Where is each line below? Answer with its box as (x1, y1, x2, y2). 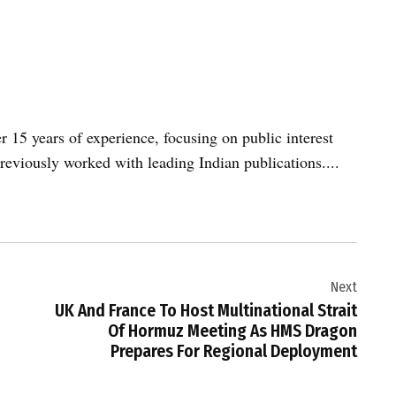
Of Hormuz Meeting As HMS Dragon (108, 321, 357, 341)
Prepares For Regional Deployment (110, 341, 357, 362)
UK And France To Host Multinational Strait (55, 301, 357, 321)
